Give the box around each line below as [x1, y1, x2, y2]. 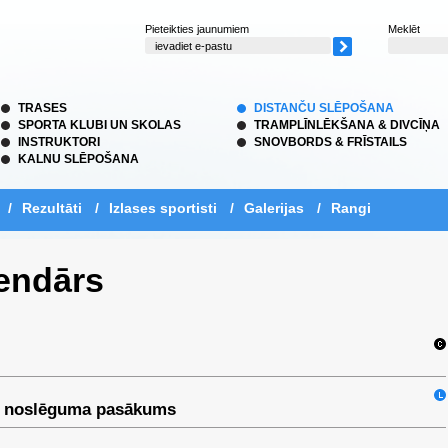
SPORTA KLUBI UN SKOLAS [18, 118, 181, 132]
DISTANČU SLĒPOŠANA [254, 101, 394, 115]
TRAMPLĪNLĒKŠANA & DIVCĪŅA [254, 118, 440, 132]
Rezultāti [22, 200, 82, 216]
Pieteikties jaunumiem [145, 23, 249, 35]
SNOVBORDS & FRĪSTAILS [254, 135, 407, 149]
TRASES [18, 101, 67, 115]
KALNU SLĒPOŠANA [18, 152, 139, 166]
